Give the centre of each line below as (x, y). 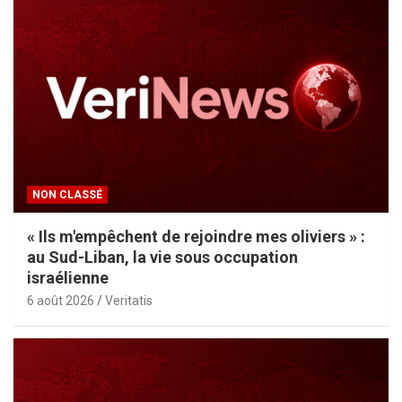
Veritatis (129, 300)
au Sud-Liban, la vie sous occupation (162, 257)
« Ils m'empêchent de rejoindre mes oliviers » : (196, 236)
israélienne (68, 277)
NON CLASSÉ (67, 194)
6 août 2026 (61, 300)
